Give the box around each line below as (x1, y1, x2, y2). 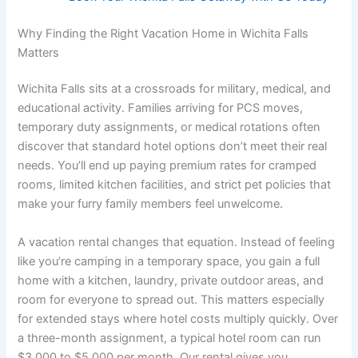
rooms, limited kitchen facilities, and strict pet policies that (18, 177, 332, 193)
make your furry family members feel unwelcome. (18, 197, 284, 212)
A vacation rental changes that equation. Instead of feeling (18, 234, 336, 249)
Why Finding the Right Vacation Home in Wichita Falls (18, 26, 309, 41)
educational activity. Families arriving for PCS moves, (18, 101, 304, 116)
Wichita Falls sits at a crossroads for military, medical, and (18, 82, 332, 97)
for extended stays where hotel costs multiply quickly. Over (18, 311, 339, 326)
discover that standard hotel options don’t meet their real (18, 139, 328, 154)
